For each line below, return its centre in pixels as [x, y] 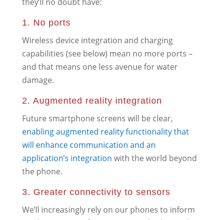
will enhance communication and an [89, 145]
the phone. [42, 171]
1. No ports [46, 22]
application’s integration [67, 158]
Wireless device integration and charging [97, 40]
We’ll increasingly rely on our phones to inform [108, 209]
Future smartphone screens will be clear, [97, 118]
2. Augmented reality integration [92, 100]
